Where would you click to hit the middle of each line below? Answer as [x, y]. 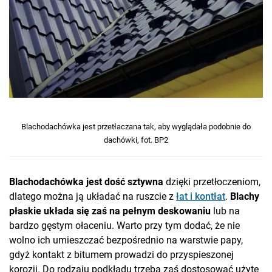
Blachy [245, 197]
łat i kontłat [201, 197]
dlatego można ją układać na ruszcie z [93, 197]
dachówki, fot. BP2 [136, 140]
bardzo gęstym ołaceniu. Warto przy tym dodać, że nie [124, 226]
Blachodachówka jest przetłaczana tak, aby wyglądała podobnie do [136, 127]
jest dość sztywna [125, 182]
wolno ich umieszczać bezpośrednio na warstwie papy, [126, 240]
